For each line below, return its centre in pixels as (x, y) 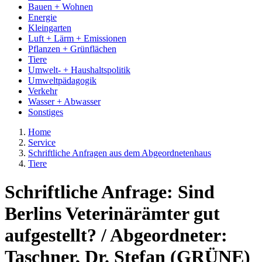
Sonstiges (46, 112)
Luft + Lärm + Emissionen (77, 38)
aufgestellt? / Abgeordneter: (116, 235)
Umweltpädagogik (62, 80)
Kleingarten (50, 28)
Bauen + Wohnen (61, 7)
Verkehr (43, 91)
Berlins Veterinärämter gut (112, 214)
